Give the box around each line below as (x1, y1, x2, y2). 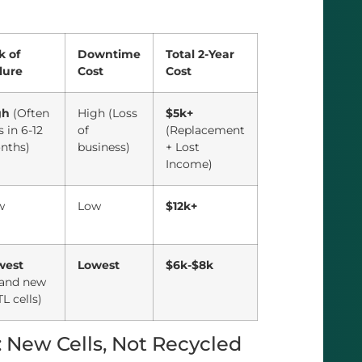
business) (78, 139, 130, 154)
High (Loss (78, 105, 137, 120)
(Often (10, 105, 49, 120)
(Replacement (166, 122, 245, 137)
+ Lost (166, 139, 200, 154)
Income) (166, 156, 213, 171)
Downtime (78, 46, 141, 61)
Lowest (78, 257, 120, 272)
